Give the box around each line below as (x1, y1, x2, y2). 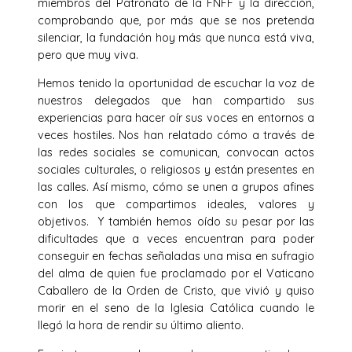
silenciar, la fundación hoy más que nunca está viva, (38, 31, 314, 46)
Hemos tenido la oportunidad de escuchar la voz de (38, 76, 314, 91)
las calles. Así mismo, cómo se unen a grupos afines (38, 180, 314, 195)
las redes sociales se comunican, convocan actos (38, 145, 314, 160)
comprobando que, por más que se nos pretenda (38, 13, 314, 28)
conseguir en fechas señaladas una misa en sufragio (38, 249, 314, 264)
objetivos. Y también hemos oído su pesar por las (38, 214, 314, 229)
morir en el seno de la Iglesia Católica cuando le (38, 301, 314, 316)
